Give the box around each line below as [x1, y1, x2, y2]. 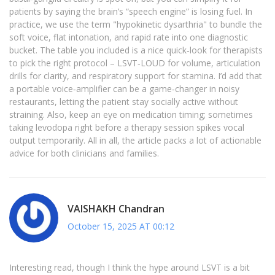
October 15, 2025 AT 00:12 [68, 220, 174, 232]
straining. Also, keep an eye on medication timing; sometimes [9, 109, 253, 121]
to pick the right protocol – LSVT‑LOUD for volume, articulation [9, 57, 260, 69]
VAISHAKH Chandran [68, 201, 165, 215]
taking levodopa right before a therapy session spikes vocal [9, 122, 244, 134]
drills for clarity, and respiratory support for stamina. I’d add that [9, 70, 262, 82]
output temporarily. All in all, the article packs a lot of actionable [9, 134, 261, 147]
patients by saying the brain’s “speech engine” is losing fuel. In [9, 6, 252, 18]
